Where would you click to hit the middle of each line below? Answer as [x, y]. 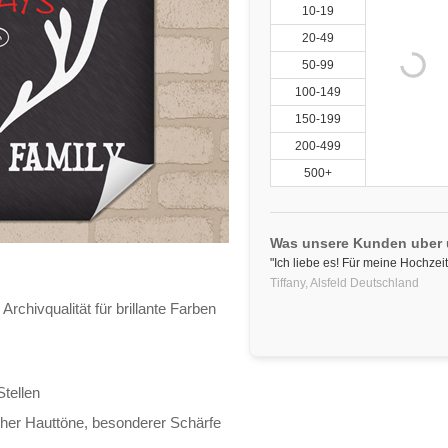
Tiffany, [289, 283]
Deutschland [383, 283]
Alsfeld [327, 283]
